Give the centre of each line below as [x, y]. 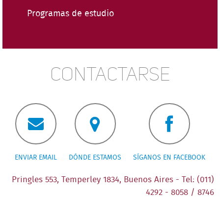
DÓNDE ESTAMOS [95, 158]
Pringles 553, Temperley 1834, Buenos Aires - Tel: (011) [113, 180]
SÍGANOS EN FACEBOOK [169, 158]
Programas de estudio [70, 14]
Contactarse [110, 75]
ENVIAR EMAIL [36, 158]
